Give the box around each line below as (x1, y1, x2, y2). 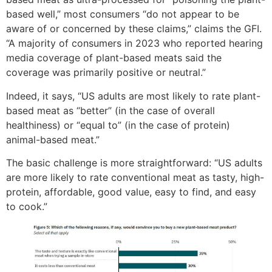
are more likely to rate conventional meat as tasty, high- (6, 171, 264, 183)
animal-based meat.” (6, 133, 100, 146)
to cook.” (6, 200, 47, 212)
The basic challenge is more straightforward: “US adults (6, 156, 262, 169)
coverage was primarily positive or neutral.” (6, 66, 206, 79)
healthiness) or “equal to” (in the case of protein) (6, 118, 230, 131)
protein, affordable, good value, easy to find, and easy (6, 185, 256, 198)
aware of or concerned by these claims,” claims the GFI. (6, 22, 262, 35)
